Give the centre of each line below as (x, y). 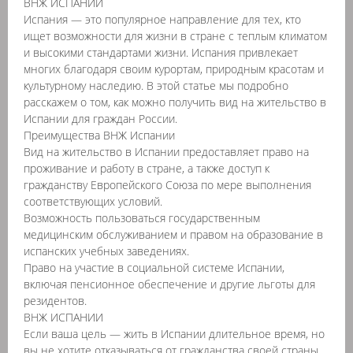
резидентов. (55, 301)
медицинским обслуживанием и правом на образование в (173, 234)
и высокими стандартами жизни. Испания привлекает (161, 52)
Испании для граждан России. (100, 119)
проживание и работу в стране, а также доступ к (147, 168)
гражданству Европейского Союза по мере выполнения (167, 185)
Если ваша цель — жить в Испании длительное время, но (174, 334)
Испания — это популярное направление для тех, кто (162, 19)
